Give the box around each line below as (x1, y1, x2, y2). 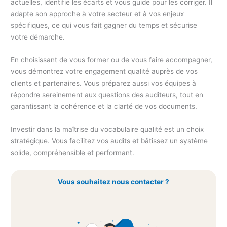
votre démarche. (11, 33, 65, 42)
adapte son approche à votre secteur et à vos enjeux (11, 10, 184, 18)
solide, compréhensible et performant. (11, 148, 135, 157)
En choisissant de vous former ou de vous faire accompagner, (11, 55, 213, 64)
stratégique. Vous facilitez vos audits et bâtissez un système (11, 136, 208, 145)
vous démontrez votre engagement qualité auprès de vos (11, 67, 198, 75)
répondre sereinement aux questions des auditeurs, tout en (11, 90, 204, 99)
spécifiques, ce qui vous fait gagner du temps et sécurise (11, 21, 198, 30)
